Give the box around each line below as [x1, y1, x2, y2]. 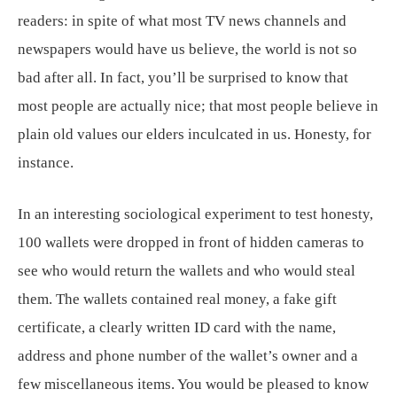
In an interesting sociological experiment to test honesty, [18, 205, 373, 222]
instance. [18, 153, 74, 171]
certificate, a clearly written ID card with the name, [18, 318, 336, 336]
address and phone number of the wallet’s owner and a [18, 346, 358, 364]
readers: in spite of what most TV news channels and [18, 12, 346, 29]
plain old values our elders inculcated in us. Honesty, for [18, 125, 371, 143]
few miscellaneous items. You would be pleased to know [18, 375, 369, 393]
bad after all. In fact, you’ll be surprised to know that [18, 68, 348, 86]
